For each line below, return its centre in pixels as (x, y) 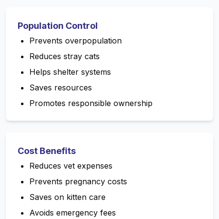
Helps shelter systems (70, 72)
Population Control (58, 26)
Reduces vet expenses (71, 166)
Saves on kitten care (67, 197)
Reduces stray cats (65, 56)
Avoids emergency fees (73, 213)
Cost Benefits (47, 151)
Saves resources (61, 88)
